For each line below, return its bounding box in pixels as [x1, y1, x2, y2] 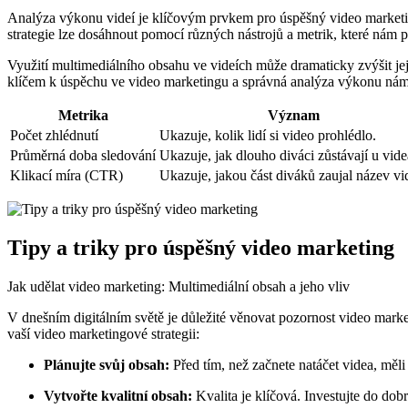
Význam [268, 107, 320, 124]
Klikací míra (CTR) [10, 168, 123, 184]
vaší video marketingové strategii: [7, 326, 199, 342]
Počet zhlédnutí [10, 127, 98, 144]
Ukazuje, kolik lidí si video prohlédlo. [159, 127, 376, 144]
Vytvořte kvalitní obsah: [44, 388, 192, 404]
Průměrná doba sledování [10, 148, 156, 164]
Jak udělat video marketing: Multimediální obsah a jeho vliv [7, 279, 350, 295]
